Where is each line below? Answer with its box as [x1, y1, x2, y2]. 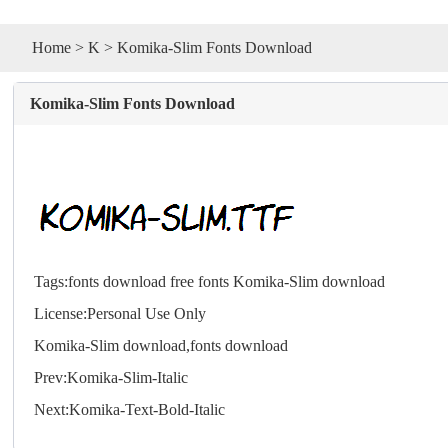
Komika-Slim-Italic [67, 368, 189, 386]
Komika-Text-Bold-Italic [69, 400, 226, 418]
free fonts [170, 272, 230, 290]
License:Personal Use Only [34, 304, 207, 322]
